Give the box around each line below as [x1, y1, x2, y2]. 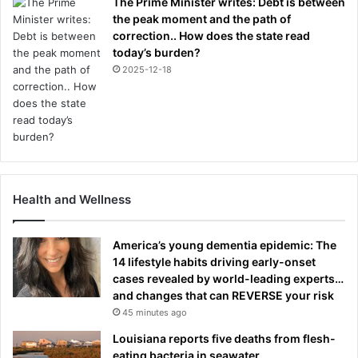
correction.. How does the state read [113, 28, 310, 42]
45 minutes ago [122, 306, 187, 318]
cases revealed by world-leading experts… [113, 271, 344, 285]
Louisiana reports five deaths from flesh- [113, 331, 336, 345]
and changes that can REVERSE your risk [113, 288, 334, 302]
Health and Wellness [13, 191, 131, 207]
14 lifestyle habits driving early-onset [113, 254, 316, 268]
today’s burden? [113, 45, 201, 59]
